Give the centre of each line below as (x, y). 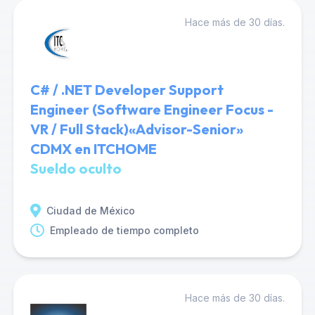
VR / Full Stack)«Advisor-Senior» (136, 129)
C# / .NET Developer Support (127, 90)
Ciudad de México (90, 211)
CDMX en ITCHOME (93, 149)
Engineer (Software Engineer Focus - (152, 109)
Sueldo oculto (76, 168)
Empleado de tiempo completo (124, 230)
